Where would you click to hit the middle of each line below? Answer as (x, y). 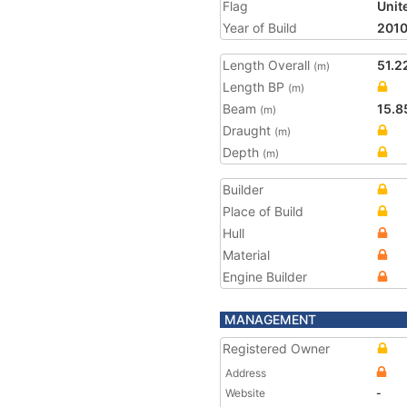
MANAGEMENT (270, 319)
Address (246, 373)
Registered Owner (276, 348)
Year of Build (260, 28)
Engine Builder (265, 277)
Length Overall (268, 65)
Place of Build (263, 211)
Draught (248, 130)
